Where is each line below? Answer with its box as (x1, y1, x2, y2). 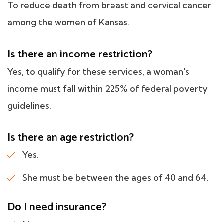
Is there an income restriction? (7, 45, 152, 63)
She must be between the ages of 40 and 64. (22, 171, 209, 183)
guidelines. (7, 99, 51, 111)
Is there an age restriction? (7, 128, 134, 147)
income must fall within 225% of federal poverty (7, 82, 208, 94)
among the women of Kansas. (7, 16, 129, 28)
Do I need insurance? (7, 198, 106, 216)
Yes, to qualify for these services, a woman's (7, 65, 189, 77)
